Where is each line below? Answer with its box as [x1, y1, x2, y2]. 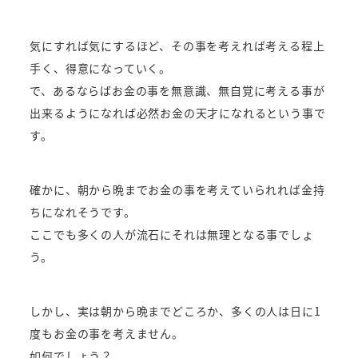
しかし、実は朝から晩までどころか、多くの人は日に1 [30, 303, 321, 320]
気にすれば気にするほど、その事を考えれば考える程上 [30, 38, 325, 54]
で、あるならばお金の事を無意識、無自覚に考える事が [30, 82, 325, 99]
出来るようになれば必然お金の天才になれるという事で [30, 105, 326, 121]
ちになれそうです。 [30, 204, 136, 221]
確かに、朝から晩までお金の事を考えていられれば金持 [30, 181, 325, 198]
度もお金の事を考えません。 [30, 325, 184, 342]
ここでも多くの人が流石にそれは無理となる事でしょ [30, 226, 314, 243]
